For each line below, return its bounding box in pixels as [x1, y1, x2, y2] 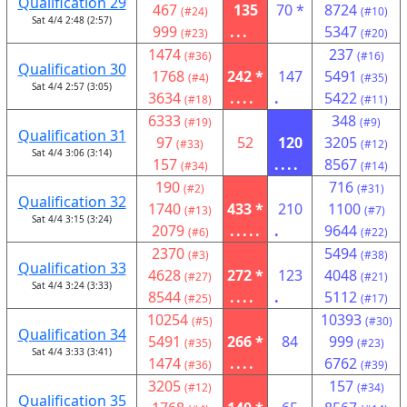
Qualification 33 [17, 258, 126, 278]
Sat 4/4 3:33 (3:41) [32, 345, 112, 358]
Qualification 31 [17, 125, 126, 145]
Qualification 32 [17, 192, 126, 212]
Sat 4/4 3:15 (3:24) [32, 213, 112, 225]
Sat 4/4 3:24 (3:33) [32, 279, 112, 292]
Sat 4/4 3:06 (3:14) [32, 146, 112, 159]
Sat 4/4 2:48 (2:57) [32, 14, 112, 26]
